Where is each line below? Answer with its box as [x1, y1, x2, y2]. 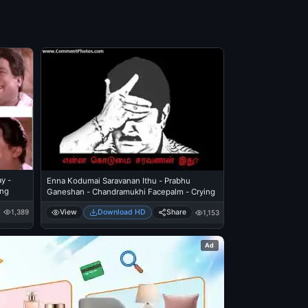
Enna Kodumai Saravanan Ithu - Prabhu [46, 176, 190, 186]
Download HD [97, 208, 146, 217]
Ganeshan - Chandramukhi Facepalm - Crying [46, 187, 215, 197]
